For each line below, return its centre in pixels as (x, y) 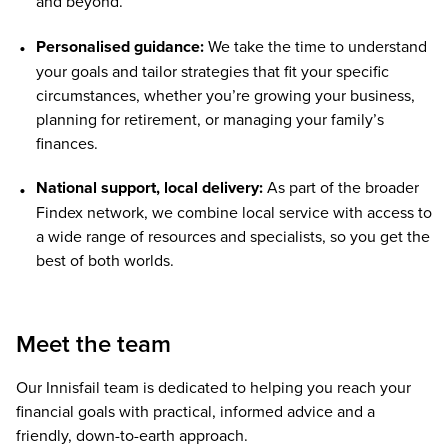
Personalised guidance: (119, 46)
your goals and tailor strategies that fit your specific (212, 70)
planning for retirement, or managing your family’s (209, 118)
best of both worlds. (104, 259)
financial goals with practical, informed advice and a (195, 411)
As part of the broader (340, 186)
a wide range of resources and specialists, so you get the (232, 235)
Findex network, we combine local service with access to (233, 211)
